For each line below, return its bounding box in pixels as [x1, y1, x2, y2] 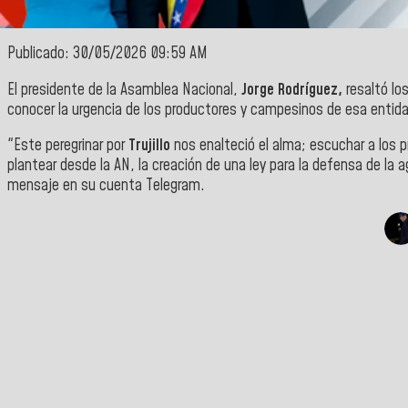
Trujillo [125, 135, 174, 158]
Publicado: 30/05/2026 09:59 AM [7, 43, 208, 66]
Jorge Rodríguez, [241, 78, 346, 101]
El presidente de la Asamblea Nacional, [7, 78, 241, 101]
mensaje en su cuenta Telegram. [7, 175, 205, 198]
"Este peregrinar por [7, 135, 125, 158]
